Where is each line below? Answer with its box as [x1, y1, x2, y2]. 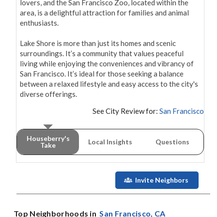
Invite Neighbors [135, 176, 188, 185]
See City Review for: [93, 107, 158, 116]
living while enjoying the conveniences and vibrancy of [20, 59, 194, 68]
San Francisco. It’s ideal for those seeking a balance [20, 69, 184, 78]
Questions [155, 138, 189, 146]
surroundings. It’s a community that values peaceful [20, 49, 184, 58]
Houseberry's [26, 134, 70, 143]
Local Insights [88, 138, 132, 146]
